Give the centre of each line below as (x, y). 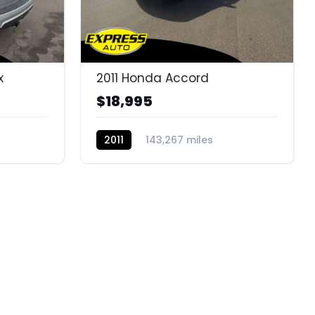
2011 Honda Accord (152, 78)
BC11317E (117, 159)
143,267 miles (179, 140)
